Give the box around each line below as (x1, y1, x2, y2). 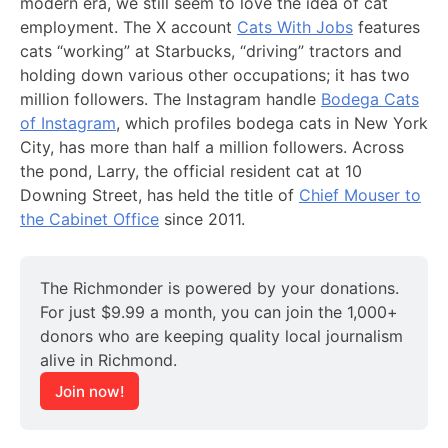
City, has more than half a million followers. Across (20, 136, 404, 157)
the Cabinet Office (20, 208, 159, 229)
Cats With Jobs (237, 16, 353, 37)
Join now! (55, 381, 125, 401)
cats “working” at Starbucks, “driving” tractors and (20, 40, 402, 61)
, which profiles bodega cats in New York (116, 112, 428, 133)
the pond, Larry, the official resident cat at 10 (20, 160, 362, 181)
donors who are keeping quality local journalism (40, 326, 403, 347)
